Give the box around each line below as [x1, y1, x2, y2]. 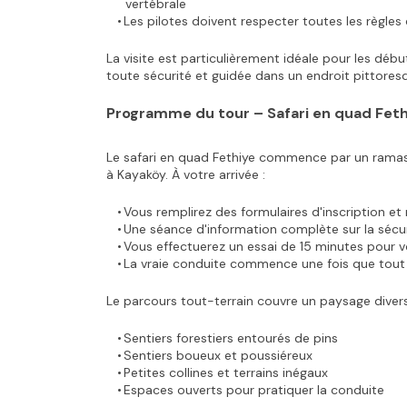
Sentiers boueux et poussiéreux [123, 347, 313, 363]
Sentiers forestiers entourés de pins [123, 330, 338, 346]
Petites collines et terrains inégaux [123, 364, 328, 381]
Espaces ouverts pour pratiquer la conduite [123, 382, 384, 398]
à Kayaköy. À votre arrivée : [106, 166, 265, 183]
